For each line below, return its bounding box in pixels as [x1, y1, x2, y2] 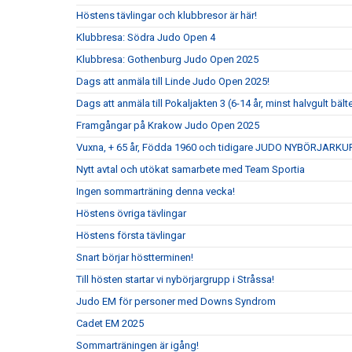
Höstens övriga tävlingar [76, 207, 186, 219]
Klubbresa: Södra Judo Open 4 [76, 31, 215, 43]
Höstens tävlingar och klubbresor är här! [76, 9, 257, 21]
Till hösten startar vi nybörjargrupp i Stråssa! [76, 273, 274, 285]
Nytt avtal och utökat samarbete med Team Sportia [76, 163, 305, 175]
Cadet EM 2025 [76, 317, 144, 329]
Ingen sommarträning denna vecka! [76, 185, 235, 197]
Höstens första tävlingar [76, 229, 185, 241]
